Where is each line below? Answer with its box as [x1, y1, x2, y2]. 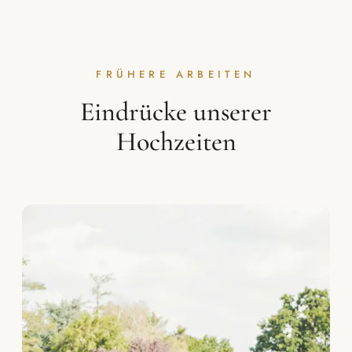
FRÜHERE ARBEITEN [96, 66, 256, 82]
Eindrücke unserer [80, 95, 272, 128]
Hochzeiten [115, 125, 236, 158]
